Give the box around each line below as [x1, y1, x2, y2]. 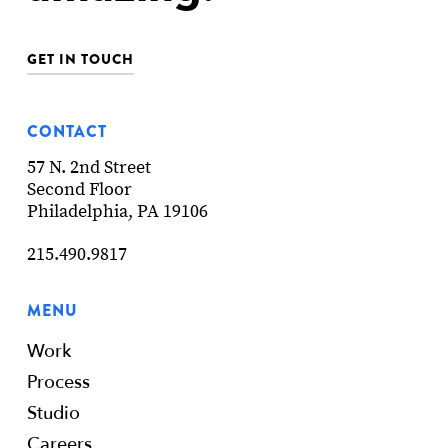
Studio [26, 400, 80, 426]
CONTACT [26, 119, 107, 143]
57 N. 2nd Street [26, 155, 151, 179]
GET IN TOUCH [26, 48, 134, 69]
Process [26, 369, 90, 395]
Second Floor [26, 177, 132, 201]
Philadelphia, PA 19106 [26, 199, 208, 223]
